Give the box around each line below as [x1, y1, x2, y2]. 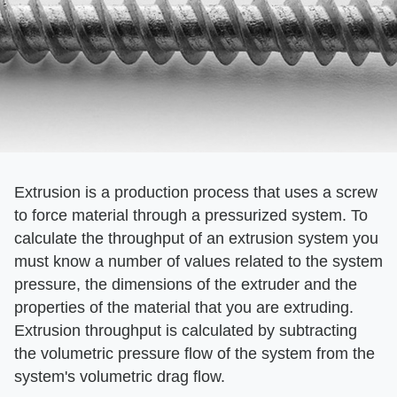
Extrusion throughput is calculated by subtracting [14, 321, 357, 339]
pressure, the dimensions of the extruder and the [14, 275, 357, 293]
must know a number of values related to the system [14, 252, 383, 270]
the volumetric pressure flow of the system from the [14, 344, 375, 362]
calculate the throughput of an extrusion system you [14, 229, 378, 247]
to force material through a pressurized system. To [14, 206, 368, 224]
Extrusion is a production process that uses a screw [14, 183, 378, 201]
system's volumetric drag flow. [14, 367, 225, 385]
